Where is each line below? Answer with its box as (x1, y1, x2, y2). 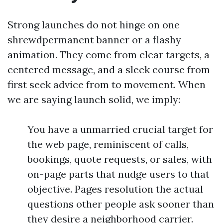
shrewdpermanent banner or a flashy (7, 33, 181, 46)
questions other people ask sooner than (27, 198, 214, 210)
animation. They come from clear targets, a (7, 48, 210, 61)
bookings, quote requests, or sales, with (27, 153, 212, 165)
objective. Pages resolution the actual (27, 183, 203, 195)
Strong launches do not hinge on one (7, 18, 180, 31)
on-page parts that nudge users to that (27, 168, 210, 180)
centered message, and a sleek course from (7, 63, 210, 76)
